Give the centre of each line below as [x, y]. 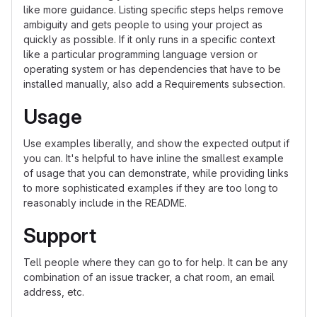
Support [60, 236]
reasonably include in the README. [105, 203]
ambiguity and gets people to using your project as [143, 24]
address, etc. [54, 292]
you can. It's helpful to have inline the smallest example [154, 158]
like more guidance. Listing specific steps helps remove [154, 10]
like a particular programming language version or [140, 54]
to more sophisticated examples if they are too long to [151, 188]
